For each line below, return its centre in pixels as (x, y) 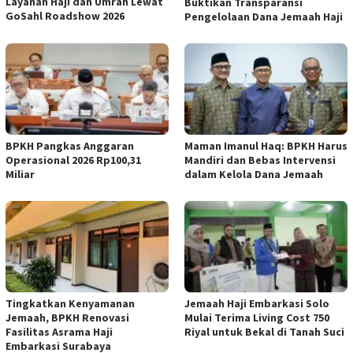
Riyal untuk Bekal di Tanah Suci (264, 331)
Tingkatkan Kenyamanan (70, 303)
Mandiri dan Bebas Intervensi (260, 160)
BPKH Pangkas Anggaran (70, 145)
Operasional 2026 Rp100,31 (73, 160)
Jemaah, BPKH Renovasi (67, 317)
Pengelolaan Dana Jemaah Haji (264, 16)
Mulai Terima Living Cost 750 (257, 317)
